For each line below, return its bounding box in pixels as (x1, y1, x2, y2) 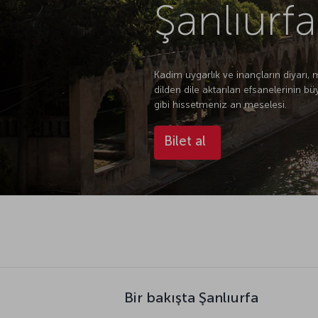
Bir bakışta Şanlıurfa (124, 288, 258, 306)
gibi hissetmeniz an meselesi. (153, 98, 287, 111)
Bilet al (163, 132, 206, 149)
